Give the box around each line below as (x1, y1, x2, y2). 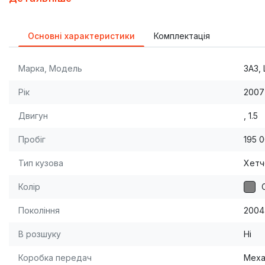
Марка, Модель (18, 63, 82, 74)
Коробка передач (18, 253, 92, 263)
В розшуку (18, 229, 61, 240)
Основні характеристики (28, 31, 135, 41)
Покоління (18, 205, 60, 216)
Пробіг (18, 134, 46, 145)
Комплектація (154, 31, 210, 41)
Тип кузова (18, 158, 63, 169)
